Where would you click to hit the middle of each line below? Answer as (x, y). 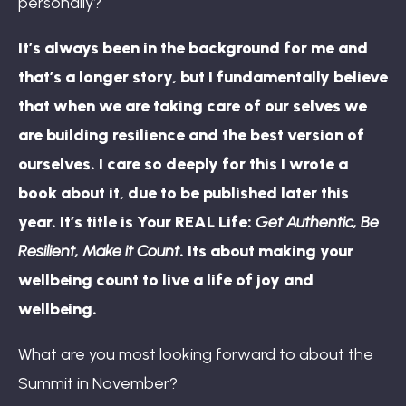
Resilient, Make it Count (99, 251)
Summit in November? (98, 383)
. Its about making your (266, 251)
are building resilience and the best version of (191, 135)
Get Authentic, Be (317, 222)
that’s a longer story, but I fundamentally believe (203, 77)
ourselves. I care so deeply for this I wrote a (183, 164)
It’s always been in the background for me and (193, 48)
